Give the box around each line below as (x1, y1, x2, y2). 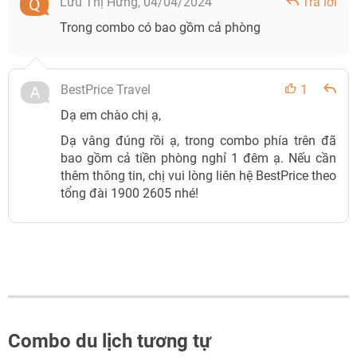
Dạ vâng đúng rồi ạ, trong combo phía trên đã (61, 133, 336, 148)
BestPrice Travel (61, 82, 151, 97)
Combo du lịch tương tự (8, 330, 211, 352)
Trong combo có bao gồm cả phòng (60, 20, 261, 35)
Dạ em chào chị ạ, (61, 108, 161, 123)
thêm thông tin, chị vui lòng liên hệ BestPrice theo (61, 168, 336, 183)
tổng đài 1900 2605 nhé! (61, 186, 198, 201)
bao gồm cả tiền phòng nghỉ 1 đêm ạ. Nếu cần (61, 151, 336, 166)
